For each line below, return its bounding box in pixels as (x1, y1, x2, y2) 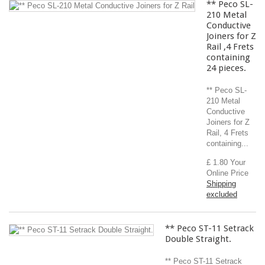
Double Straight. (165, 234, 231, 244)
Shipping (206, 179, 236, 188)
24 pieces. (206, 63, 246, 73)
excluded (206, 190, 237, 199)
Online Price (206, 169, 248, 177)
